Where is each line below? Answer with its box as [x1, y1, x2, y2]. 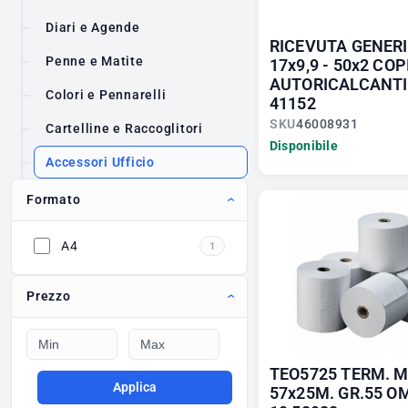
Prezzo [26, 289, 71, 304]
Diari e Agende [46, 20, 140, 36]
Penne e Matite [46, 54, 144, 69]
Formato [26, 192, 81, 208]
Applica [113, 380, 157, 395]
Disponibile [269, 138, 338, 154]
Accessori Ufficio [46, 155, 155, 170]
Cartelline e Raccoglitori [46, 121, 203, 137]
